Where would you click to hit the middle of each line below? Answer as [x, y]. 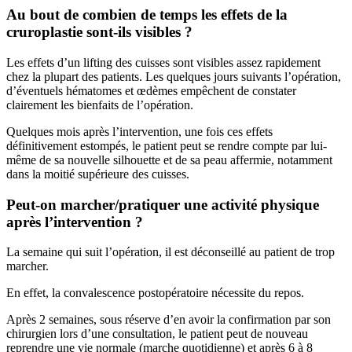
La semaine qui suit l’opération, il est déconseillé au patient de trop [170, 252]
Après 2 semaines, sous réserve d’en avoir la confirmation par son [169, 320]
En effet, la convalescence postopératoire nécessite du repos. [155, 293]
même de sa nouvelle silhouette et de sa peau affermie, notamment [169, 159]
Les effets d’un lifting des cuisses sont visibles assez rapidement [163, 62]
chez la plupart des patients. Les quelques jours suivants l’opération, [174, 76]
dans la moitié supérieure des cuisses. [98, 174]
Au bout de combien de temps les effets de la [147, 15]
